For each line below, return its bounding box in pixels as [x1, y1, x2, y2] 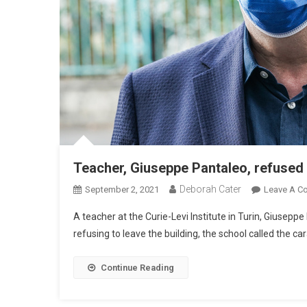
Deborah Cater [180, 184, 241, 195]
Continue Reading [101, 262, 174, 273]
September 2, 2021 [85, 184, 159, 195]
